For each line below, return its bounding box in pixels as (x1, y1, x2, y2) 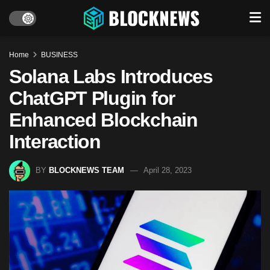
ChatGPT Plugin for (9, 87, 175, 109)
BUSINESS (41, 51, 78, 59)
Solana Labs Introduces (9, 66, 213, 87)
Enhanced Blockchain (9, 109, 198, 131)
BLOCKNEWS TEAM (49, 165, 124, 175)
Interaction (9, 131, 101, 152)
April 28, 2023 (143, 165, 192, 175)
